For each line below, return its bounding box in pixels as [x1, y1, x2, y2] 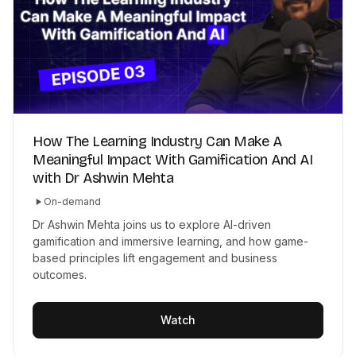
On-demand [44, 195, 101, 207]
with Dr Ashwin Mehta [33, 168, 173, 187]
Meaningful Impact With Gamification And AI [33, 150, 312, 168]
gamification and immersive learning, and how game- [33, 234, 308, 248]
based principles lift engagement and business [33, 250, 277, 265]
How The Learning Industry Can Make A [33, 132, 281, 150]
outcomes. [33, 267, 87, 281]
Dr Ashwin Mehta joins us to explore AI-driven [33, 217, 271, 231]
